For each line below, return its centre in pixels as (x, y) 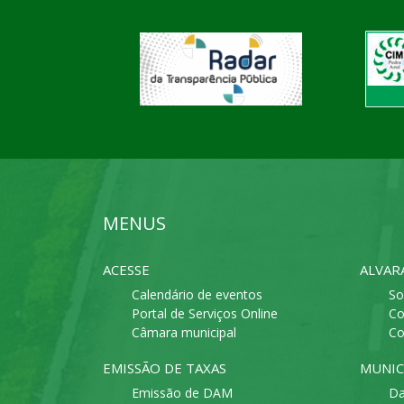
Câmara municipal (184, 333)
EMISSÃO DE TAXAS (165, 368)
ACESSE (126, 270)
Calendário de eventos (197, 295)
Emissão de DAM (182, 393)
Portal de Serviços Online (205, 314)
